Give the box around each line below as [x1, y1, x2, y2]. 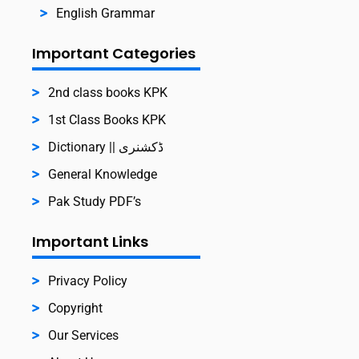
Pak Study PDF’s [48, 193, 141, 209]
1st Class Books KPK [48, 111, 166, 127]
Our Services [48, 327, 119, 343]
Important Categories [32, 42, 196, 63]
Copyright [48, 300, 103, 316]
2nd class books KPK [48, 84, 167, 100]
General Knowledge [48, 166, 157, 182]
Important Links [32, 231, 148, 252]
